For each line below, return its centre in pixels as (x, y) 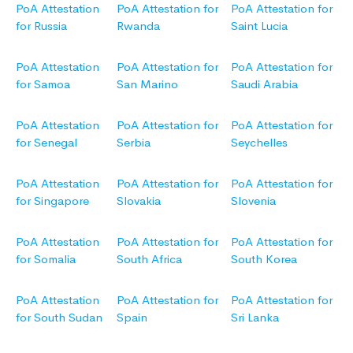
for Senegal (46, 143)
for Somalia (46, 259)
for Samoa (43, 84)
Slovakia (139, 201)
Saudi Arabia (264, 84)
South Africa (149, 259)
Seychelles (259, 143)
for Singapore (52, 201)
